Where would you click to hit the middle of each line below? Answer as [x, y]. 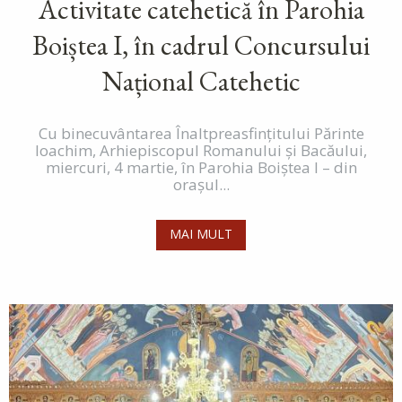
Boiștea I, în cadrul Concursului [201, 45]
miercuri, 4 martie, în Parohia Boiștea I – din [201, 167]
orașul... [201, 184]
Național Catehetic [201, 81]
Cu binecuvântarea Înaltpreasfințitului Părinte [201, 133]
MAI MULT [201, 233]
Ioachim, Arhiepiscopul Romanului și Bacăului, [201, 150]
